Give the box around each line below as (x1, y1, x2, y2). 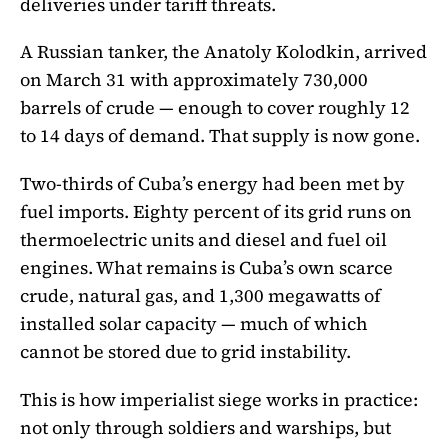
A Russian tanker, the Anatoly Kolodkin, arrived (20, 39, 427, 65)
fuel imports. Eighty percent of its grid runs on (20, 199, 412, 225)
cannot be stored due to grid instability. (20, 339, 351, 365)
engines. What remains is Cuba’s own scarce (20, 255, 393, 281)
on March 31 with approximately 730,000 (20, 67, 368, 93)
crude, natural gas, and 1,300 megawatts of (20, 283, 381, 309)
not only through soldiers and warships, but (20, 415, 391, 441)
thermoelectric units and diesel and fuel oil (20, 227, 387, 253)
